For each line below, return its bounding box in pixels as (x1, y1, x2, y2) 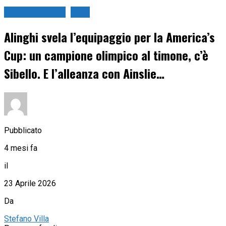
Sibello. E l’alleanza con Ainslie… (4, 64, 164, 83)
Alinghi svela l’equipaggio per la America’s (4, 28, 215, 46)
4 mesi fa (4, 143, 37, 153)
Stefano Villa (4, 213, 49, 223)
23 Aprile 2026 (4, 178, 56, 188)
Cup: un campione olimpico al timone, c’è (4, 46, 208, 65)
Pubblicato (4, 125, 42, 135)
